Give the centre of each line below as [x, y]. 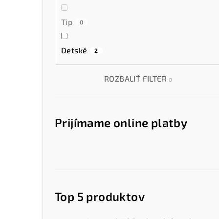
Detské [74, 50]
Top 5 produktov [100, 196]
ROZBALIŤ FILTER [136, 78]
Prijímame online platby [121, 122]
